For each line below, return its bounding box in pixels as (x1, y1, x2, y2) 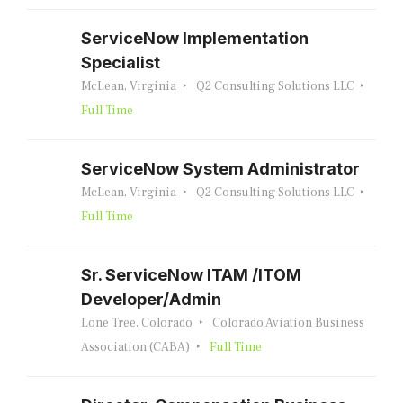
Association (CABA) (81, 339, 190, 355)
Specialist (81, 53, 160, 72)
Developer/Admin (81, 290, 221, 309)
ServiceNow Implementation (81, 29, 309, 48)
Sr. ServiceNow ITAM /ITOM (81, 265, 301, 284)
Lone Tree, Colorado (81, 315, 193, 331)
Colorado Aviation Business (211, 315, 364, 331)
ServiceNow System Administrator (81, 159, 360, 178)
